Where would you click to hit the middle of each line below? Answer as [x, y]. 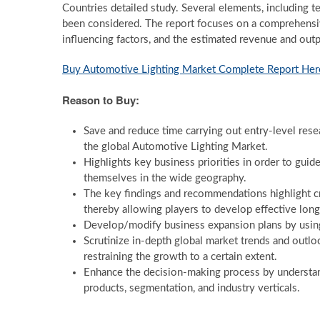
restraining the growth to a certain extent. [180, 257]
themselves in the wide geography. [165, 178]
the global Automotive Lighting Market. [176, 147]
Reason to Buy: [101, 100]
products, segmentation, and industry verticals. [192, 288]
